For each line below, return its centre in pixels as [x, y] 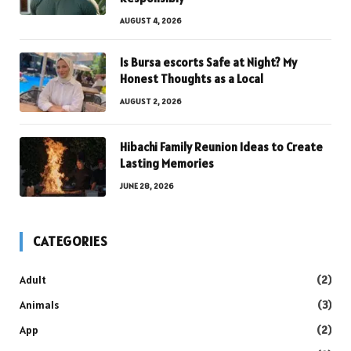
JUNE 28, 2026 [147, 186]
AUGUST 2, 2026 [151, 101]
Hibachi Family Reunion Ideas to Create [221, 147]
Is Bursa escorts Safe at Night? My [208, 62]
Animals [39, 304]
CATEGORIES [71, 241]
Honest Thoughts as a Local [192, 78]
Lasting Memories [167, 163]
